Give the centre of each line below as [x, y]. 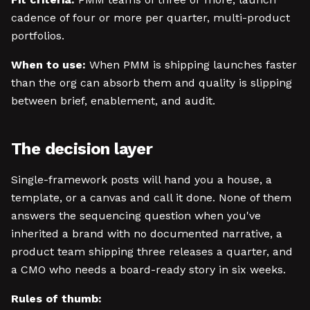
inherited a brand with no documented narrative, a [147, 234]
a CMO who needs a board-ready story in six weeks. [148, 270]
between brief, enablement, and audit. [113, 101]
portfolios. [38, 36]
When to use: [48, 65]
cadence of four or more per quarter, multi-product [151, 18]
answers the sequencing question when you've [136, 216]
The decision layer [82, 149]
